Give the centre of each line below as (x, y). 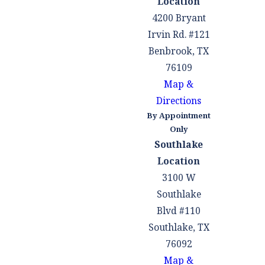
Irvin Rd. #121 (179, 34)
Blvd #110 (179, 210)
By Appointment (179, 115)
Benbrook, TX (179, 51)
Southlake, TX (179, 227)
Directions (179, 100)
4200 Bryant (179, 17)
